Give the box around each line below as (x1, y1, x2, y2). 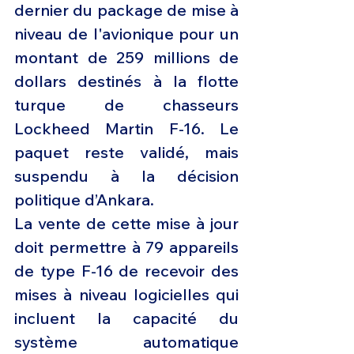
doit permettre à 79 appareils (14, 237, 239, 258)
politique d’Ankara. (14, 190, 158, 210)
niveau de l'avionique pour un (14, 24, 239, 44)
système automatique (14, 332, 239, 352)
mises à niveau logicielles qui (14, 284, 239, 305)
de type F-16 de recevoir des (14, 261, 239, 281)
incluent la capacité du (14, 308, 239, 329)
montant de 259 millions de (14, 47, 239, 68)
